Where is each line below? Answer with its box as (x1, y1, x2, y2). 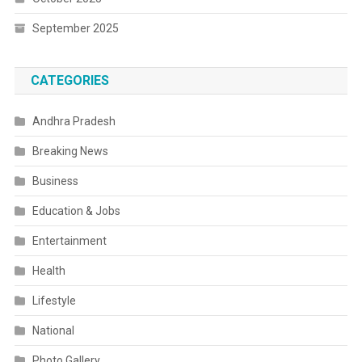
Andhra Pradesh (32, 115, 116, 128)
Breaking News (32, 145, 108, 158)
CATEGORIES (30, 73, 109, 88)
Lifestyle (32, 294, 76, 307)
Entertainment (32, 234, 107, 247)
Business (32, 175, 78, 187)
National (32, 324, 74, 337)
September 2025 (32, 22, 119, 35)
